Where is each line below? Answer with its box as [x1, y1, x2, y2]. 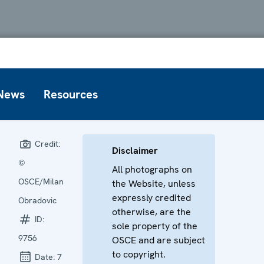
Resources [44, 86, 98, 102]
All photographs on [112, 163, 193, 176]
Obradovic [18, 194, 57, 206]
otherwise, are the [112, 205, 192, 218]
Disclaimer [112, 144, 159, 157]
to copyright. [112, 247, 166, 260]
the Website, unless [112, 177, 196, 190]
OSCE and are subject [112, 233, 206, 246]
